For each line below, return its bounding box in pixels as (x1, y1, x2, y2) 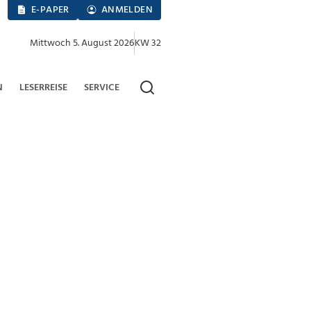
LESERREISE (19, 79, 67, 96)
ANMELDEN (101, 2, 153, 18)
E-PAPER (31, 2, 69, 18)
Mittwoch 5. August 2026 (30, 35, 134, 51)
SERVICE (84, 79, 120, 96)
